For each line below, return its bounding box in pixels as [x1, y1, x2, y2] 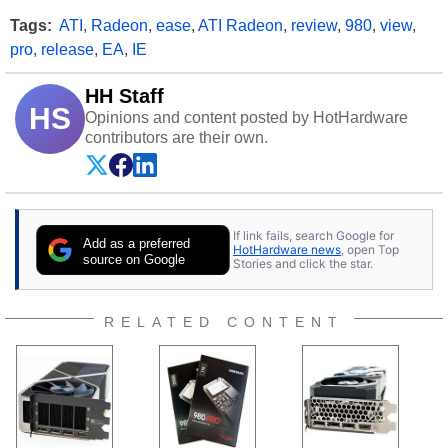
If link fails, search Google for [233, 227, 394, 243]
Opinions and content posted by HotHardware [85, 109, 408, 126]
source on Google [83, 251, 186, 267]
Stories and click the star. [233, 255, 373, 271]
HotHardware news [233, 241, 341, 257]
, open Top [341, 241, 399, 257]
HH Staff [85, 85, 164, 107]
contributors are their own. [85, 129, 268, 146]
